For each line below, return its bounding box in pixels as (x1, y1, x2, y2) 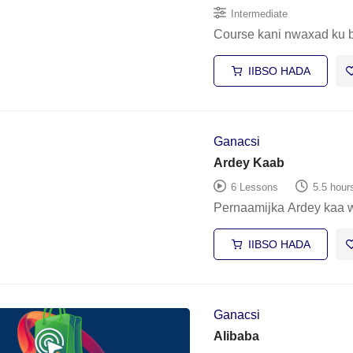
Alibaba (213, 329, 259, 343)
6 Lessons (230, 180, 278, 193)
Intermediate (230, 7, 288, 20)
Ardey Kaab (213, 156, 284, 169)
